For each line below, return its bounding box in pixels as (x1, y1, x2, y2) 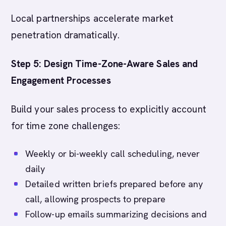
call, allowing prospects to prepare (25, 193, 165, 205)
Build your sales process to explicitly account (11, 103, 206, 116)
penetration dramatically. (11, 29, 120, 41)
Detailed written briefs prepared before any (25, 178, 203, 190)
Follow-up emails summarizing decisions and (25, 208, 207, 220)
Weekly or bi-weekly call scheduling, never (25, 148, 200, 159)
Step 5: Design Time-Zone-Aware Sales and (11, 58, 198, 70)
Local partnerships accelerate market (11, 12, 174, 25)
